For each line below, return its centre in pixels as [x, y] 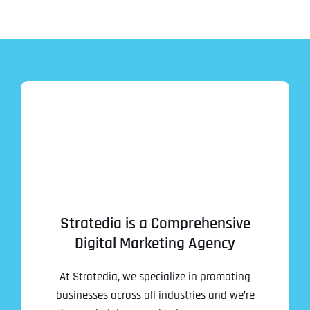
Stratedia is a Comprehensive [155, 224]
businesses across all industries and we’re [155, 295]
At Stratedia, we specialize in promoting [155, 276]
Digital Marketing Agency [155, 244]
